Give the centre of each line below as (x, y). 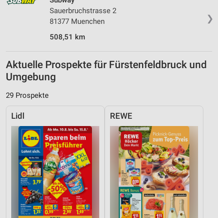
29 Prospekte (27, 95)
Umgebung (31, 77)
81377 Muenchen (77, 22)
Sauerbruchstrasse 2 (83, 11)
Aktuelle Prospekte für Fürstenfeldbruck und (106, 64)
